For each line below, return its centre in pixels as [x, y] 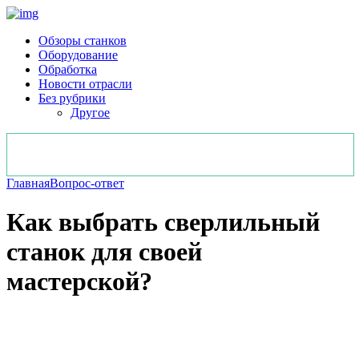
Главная [28, 183]
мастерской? [79, 282]
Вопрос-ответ [87, 183]
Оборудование [78, 55]
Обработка [68, 69]
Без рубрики [72, 98]
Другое [90, 113]
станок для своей [104, 252]
